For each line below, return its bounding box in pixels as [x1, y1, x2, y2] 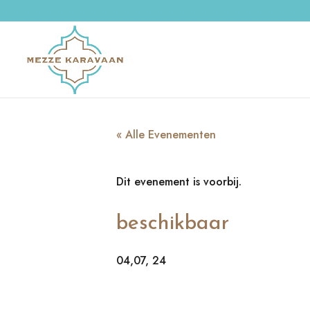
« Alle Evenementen [116, 127, 216, 143]
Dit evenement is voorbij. [116, 174, 241, 190]
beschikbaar [116, 213, 229, 235]
